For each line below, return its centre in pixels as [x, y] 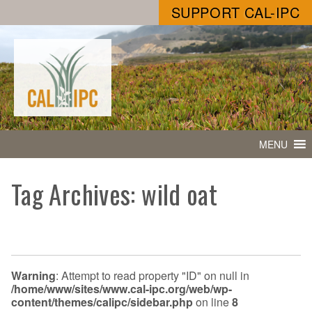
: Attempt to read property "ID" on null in [153, 275]
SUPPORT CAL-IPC [235, 12]
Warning [33, 275]
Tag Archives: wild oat [115, 194]
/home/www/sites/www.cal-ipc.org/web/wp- [122, 288]
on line [212, 302]
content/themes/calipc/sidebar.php [102, 302]
